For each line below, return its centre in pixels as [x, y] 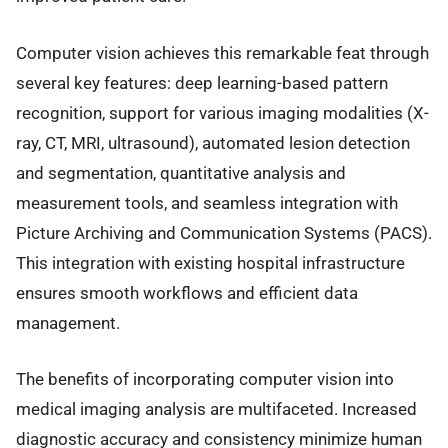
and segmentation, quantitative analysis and [181, 172]
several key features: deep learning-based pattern [202, 82]
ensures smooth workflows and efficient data [187, 292]
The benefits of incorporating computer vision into [205, 379]
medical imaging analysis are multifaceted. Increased [216, 409]
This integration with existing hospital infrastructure [210, 262]
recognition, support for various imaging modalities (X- [222, 112]
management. [68, 322]
